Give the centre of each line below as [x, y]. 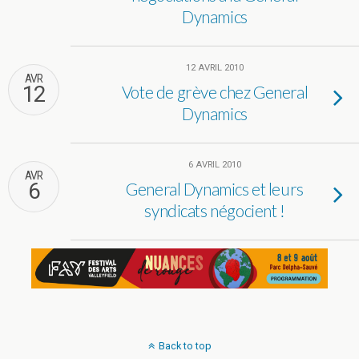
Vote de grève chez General [215, 92]
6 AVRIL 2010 [215, 165]
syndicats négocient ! [215, 210]
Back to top [185, 346]
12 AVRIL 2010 [215, 68]
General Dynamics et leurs [215, 189]
